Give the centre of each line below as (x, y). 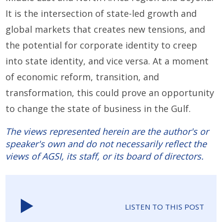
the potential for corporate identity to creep (102, 45)
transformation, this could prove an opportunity (110, 92)
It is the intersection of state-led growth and (101, 13)
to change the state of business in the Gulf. (98, 108)
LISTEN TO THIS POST (164, 207)
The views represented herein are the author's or (107, 131)
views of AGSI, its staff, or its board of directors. (105, 156)
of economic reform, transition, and (83, 77)
